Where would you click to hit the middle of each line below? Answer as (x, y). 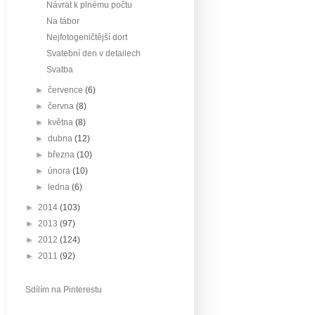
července (67, 90)
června (62, 106)
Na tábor (63, 21)
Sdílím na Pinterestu (64, 290)
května (62, 122)
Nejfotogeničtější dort (86, 37)
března (63, 155)
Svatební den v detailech (93, 53)
